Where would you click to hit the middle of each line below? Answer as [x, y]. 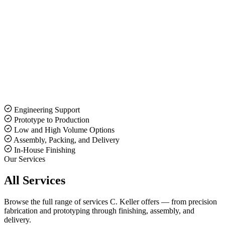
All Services [35, 180]
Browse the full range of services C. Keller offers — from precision [110, 201]
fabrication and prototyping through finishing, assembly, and [99, 210]
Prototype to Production [52, 120]
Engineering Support [47, 109]
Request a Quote [34, 91]
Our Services [25, 159]
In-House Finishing [45, 150]
